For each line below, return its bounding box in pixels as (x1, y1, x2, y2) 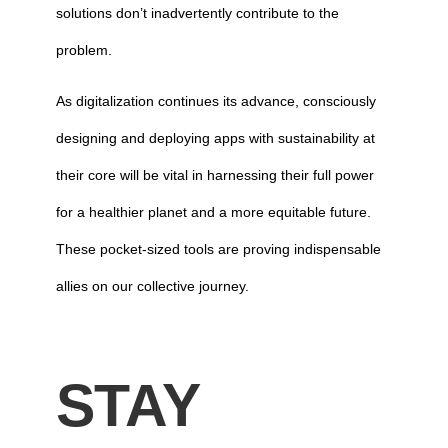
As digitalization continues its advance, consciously (55, 93, 376, 109)
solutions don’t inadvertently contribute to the (55, 5, 339, 21)
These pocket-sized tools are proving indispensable (55, 241, 381, 257)
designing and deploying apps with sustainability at (55, 130, 375, 146)
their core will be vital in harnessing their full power (55, 167, 374, 183)
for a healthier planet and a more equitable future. (55, 204, 371, 220)
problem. (55, 42, 112, 58)
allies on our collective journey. (55, 278, 249, 294)
